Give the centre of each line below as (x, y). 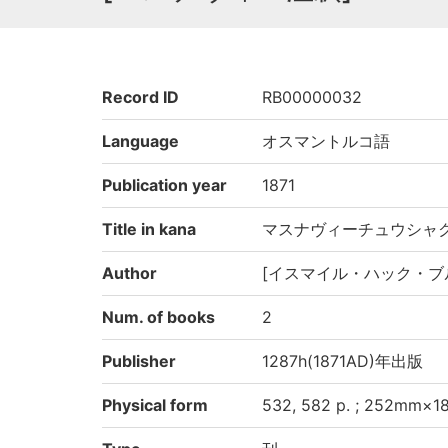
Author (129, 273)
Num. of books (158, 317)
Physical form (155, 405)
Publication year (164, 185)
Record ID (140, 97)
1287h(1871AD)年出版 (342, 361)
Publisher (139, 361)
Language (140, 141)
